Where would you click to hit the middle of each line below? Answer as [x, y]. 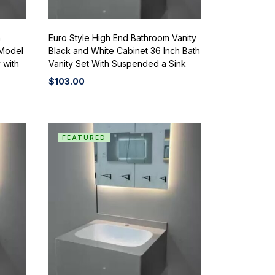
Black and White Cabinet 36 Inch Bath [124, 50]
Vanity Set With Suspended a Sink [117, 63]
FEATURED [84, 137]
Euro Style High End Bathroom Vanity [122, 37]
